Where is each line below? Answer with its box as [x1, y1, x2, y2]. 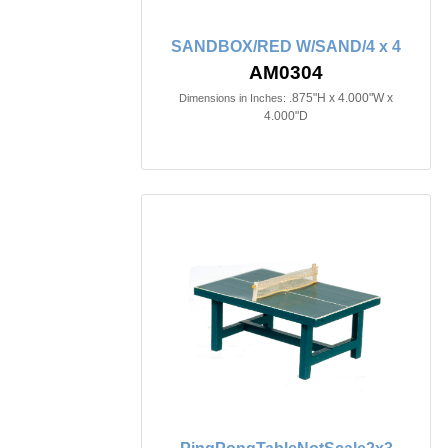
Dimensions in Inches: [179, 91, 286, 104]
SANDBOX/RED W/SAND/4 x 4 [171, 37, 401, 55]
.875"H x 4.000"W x [289, 90, 393, 105]
